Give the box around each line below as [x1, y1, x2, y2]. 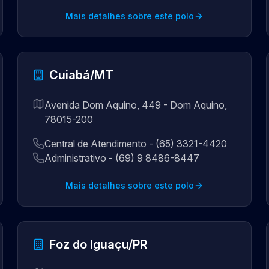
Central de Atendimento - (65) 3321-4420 [44, 138, 228, 150]
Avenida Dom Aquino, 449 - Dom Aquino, [44, 99, 228, 111]
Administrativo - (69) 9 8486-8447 [44, 152, 200, 164]
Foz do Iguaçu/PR [49, 237, 148, 252]
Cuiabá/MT [49, 68, 114, 82]
